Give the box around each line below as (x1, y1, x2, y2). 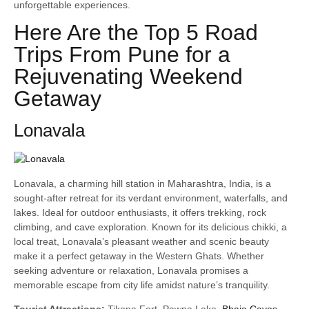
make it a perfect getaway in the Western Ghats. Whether (14, 250, 264, 261)
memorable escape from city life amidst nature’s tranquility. (14, 279, 270, 290)
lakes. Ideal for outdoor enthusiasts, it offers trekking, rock (14, 206, 266, 218)
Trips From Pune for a (14, 42, 230, 68)
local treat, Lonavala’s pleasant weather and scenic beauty (14, 235, 269, 247)
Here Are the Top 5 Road (14, 20, 258, 46)
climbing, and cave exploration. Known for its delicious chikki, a (14, 221, 287, 232)
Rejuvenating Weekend (14, 64, 243, 90)
